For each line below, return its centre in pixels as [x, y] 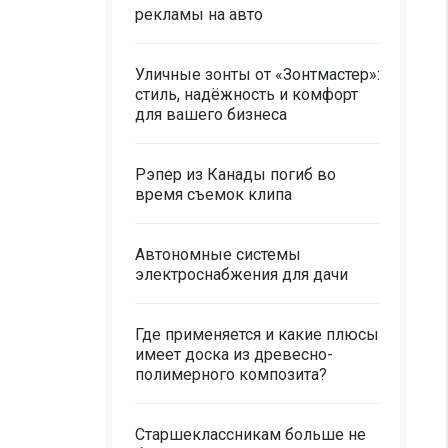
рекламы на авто [199, 14]
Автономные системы [218, 254]
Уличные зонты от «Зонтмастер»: [257, 74]
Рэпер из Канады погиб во [235, 174]
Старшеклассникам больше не [250, 434]
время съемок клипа [213, 194]
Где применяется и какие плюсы [257, 334]
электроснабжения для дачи [241, 274]
